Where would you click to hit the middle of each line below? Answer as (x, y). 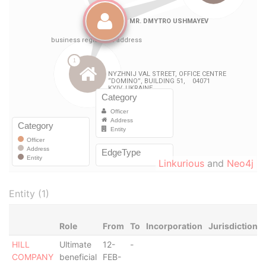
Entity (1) (29, 194)
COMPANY (32, 257)
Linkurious (181, 163)
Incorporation (174, 226)
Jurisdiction (233, 226)
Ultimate (75, 244)
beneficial (78, 257)
